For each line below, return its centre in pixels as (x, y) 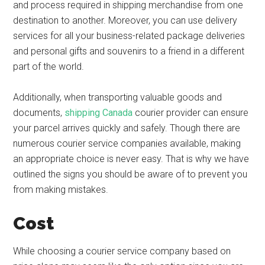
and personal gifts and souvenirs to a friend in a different (129, 51)
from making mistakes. (62, 190)
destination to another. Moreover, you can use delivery (125, 20)
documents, (39, 113)
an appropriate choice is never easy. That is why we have (131, 159)
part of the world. (50, 67)
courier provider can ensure (191, 113)
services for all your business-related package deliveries (129, 36)
